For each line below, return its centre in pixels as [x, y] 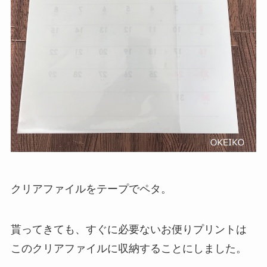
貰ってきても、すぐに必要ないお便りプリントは [128, 229]
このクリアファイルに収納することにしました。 [128, 248]
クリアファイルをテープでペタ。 [91, 189]
